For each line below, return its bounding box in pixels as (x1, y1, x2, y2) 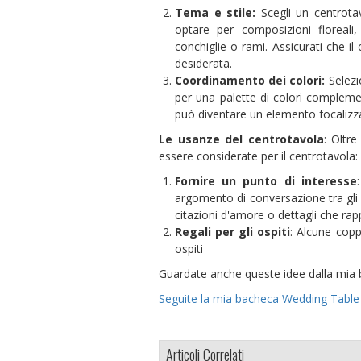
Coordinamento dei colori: (175, 72, 326, 88)
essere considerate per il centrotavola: (159, 147, 358, 164)
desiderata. (175, 55, 232, 71)
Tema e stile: (175, 4, 256, 20)
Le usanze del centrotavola (159, 131, 324, 147)
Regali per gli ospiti (175, 223, 291, 239)
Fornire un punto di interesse (175, 172, 357, 189)
